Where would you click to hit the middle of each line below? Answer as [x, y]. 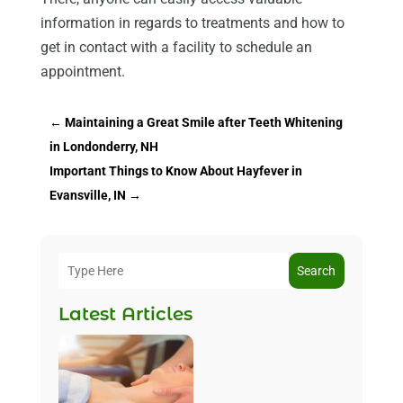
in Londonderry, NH [103, 146]
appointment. [82, 71]
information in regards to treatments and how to [192, 22]
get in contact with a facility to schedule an [176, 47]
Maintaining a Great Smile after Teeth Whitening [203, 122]
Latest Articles [125, 313]
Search [317, 270]
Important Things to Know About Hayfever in [175, 170]
